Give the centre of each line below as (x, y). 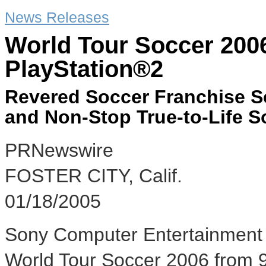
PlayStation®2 (84, 69)
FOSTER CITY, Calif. (94, 176)
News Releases (57, 17)
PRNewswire (59, 150)
